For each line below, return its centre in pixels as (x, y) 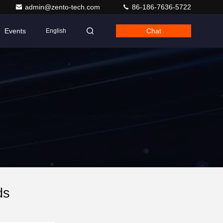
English (56, 31)
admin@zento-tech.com (63, 7)
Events (15, 31)
